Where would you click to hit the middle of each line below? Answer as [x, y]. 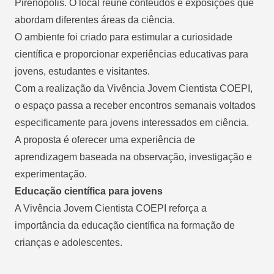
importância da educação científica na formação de [125, 225]
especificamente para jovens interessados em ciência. [132, 122]
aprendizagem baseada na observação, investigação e [133, 157]
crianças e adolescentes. [68, 242]
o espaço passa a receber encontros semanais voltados [135, 105]
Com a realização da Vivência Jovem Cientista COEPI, [134, 88]
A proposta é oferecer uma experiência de [105, 139]
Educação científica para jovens [89, 191]
